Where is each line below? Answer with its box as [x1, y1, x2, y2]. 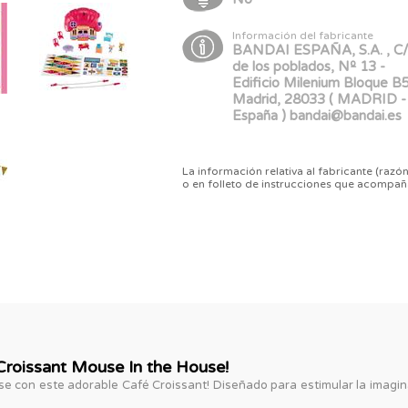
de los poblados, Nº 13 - [232, 58, 386, 76]
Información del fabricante [232, 29, 374, 43]
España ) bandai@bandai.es [232, 107, 403, 125]
